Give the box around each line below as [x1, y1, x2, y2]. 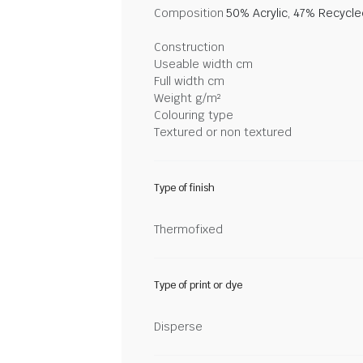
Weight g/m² [154, 91, 220, 105]
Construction [154, 40, 224, 54]
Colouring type [154, 108, 233, 122]
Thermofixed [154, 222, 223, 237]
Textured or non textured [154, 125, 292, 139]
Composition [154, 6, 224, 20]
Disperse [154, 319, 203, 334]
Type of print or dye [154, 279, 242, 292]
